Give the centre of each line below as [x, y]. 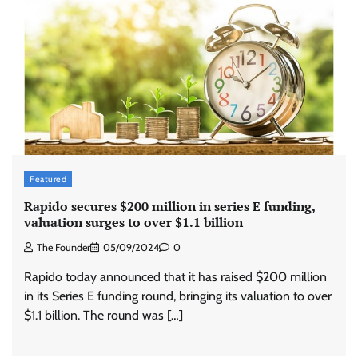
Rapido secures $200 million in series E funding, [170, 206]
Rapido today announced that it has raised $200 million [175, 277]
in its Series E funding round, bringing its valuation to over [178, 296]
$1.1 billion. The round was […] [103, 316]
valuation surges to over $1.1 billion [133, 222]
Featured [48, 179]
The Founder [64, 248]
